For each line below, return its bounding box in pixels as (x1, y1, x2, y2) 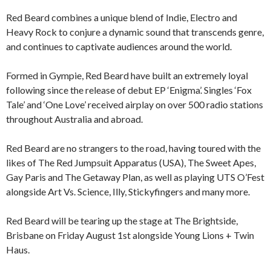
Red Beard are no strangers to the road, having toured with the (6, 142, 261, 154)
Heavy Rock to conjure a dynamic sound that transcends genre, (6, 26, 264, 38)
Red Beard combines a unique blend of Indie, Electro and (6, 11, 237, 24)
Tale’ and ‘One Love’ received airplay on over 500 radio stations (6, 99, 263, 111)
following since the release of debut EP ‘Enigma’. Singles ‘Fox (6, 84, 252, 96)
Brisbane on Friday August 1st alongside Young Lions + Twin (6, 229, 254, 241)
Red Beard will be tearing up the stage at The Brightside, (6, 215, 238, 227)
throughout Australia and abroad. (6, 113, 143, 125)
